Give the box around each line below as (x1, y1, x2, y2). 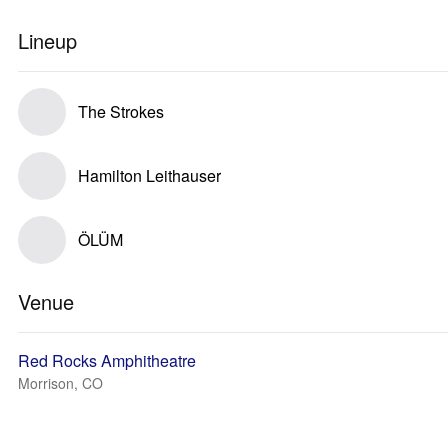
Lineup (18, 26, 77, 55)
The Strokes (78, 100, 164, 123)
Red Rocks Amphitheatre (18, 349, 196, 372)
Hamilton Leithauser (78, 164, 221, 187)
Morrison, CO (18, 373, 103, 393)
